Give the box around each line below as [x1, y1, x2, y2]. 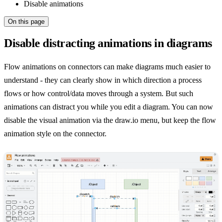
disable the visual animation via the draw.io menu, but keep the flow [4, 116, 216, 125]
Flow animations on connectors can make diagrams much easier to [4, 62, 211, 71]
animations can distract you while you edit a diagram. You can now [4, 103, 213, 111]
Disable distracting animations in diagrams [4, 37, 212, 50]
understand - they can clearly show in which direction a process [4, 76, 202, 85]
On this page [8, 18, 45, 26]
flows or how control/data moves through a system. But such [4, 89, 193, 98]
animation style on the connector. [4, 129, 107, 138]
